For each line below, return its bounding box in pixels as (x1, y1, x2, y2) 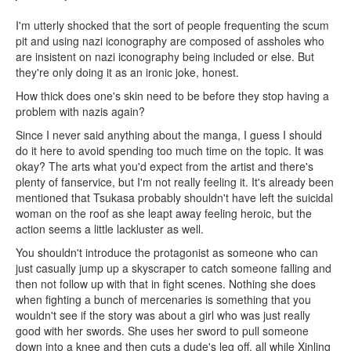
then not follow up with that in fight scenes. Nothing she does (16, 276, 316, 291)
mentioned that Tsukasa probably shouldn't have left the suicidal (16, 190, 333, 205)
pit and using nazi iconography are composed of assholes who (16, 33, 324, 49)
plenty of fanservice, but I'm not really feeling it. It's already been (16, 174, 334, 190)
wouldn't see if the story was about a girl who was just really (16, 307, 310, 323)
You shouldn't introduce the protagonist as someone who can (16, 244, 318, 260)
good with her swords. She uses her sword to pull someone (16, 323, 309, 338)
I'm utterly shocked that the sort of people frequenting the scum (16, 17, 329, 33)
